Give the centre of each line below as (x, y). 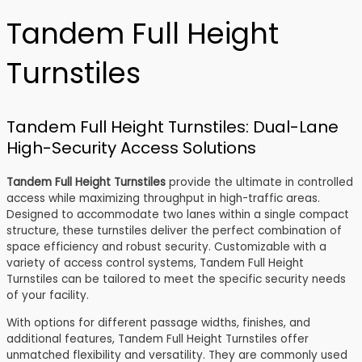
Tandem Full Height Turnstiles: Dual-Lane (173, 127)
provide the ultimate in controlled (259, 183)
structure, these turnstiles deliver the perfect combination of (174, 231)
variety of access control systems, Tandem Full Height (155, 263)
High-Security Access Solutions (131, 148)
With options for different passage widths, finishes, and (158, 322)
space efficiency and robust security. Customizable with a (166, 247)
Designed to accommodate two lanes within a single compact (178, 215)
